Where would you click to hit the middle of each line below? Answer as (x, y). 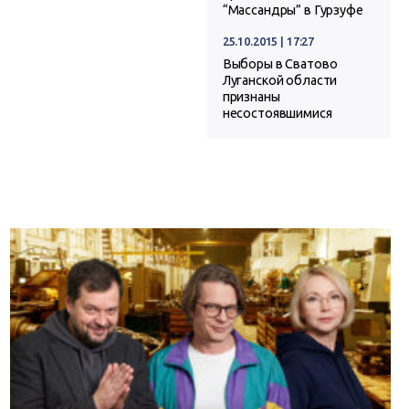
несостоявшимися (277, 114)
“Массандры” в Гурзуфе (293, 10)
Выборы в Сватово (280, 64)
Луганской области (280, 81)
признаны (251, 97)
